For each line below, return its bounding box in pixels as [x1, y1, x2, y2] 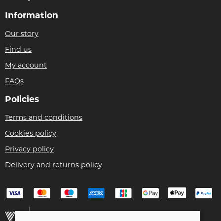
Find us [5, 44, 32, 54]
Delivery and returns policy [5, 160, 102, 169]
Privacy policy [5, 144, 54, 153]
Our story [5, 29, 38, 38]
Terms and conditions [5, 112, 82, 122]
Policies [5, 93, 39, 104]
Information [5, 9, 58, 20]
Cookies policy [5, 128, 56, 138]
